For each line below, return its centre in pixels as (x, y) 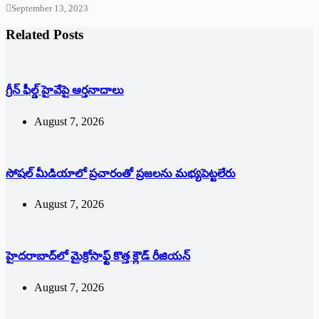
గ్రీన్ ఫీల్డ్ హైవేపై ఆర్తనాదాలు (65, 90)
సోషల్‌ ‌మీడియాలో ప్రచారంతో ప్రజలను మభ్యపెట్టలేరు (121, 173)
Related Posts (45, 35)
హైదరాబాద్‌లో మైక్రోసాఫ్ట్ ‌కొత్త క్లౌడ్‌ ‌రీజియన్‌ (98, 256)
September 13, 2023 (50, 8)
